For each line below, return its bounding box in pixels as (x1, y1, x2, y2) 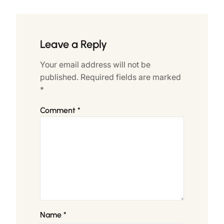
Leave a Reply (40, 37, 107, 51)
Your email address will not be (40, 59, 150, 70)
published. (40, 72, 78, 82)
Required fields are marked (80, 72, 181, 82)
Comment (40, 105, 77, 115)
